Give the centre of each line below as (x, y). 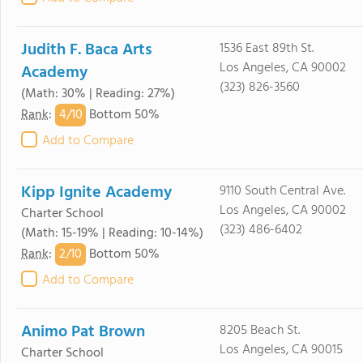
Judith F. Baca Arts (87, 50)
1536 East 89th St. (266, 49)
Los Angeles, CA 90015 (281, 350)
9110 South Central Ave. (282, 191)
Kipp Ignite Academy (96, 193)
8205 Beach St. (259, 331)
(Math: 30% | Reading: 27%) (98, 94)
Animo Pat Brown (83, 332)
